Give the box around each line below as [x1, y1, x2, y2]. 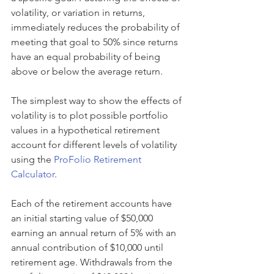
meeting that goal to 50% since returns [11, 36, 180, 48]
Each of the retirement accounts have [11, 198, 174, 209]
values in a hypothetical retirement [11, 124, 162, 136]
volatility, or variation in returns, [11, 7, 147, 18]
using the [11, 154, 54, 165]
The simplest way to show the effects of [11, 95, 184, 106]
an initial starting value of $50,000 [11, 212, 155, 224]
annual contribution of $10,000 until [11, 242, 166, 253]
